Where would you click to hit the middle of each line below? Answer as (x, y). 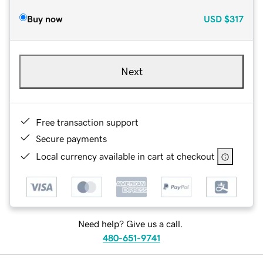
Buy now (45, 18)
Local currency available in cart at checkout (125, 156)
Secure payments (71, 138)
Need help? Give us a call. (130, 224)
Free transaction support (87, 122)
